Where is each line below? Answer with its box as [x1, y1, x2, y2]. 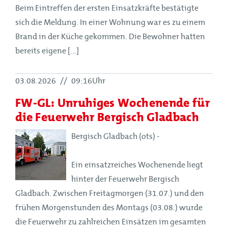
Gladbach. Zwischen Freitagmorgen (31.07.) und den [15, 188, 204, 198]
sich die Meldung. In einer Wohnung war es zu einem [15, 17, 205, 27]
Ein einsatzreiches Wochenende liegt [71, 160, 203, 169]
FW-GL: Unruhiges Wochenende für [15, 92, 210, 112]
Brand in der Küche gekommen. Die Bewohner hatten [15, 32, 205, 41]
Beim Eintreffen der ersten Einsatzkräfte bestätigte [15, 3, 198, 13]
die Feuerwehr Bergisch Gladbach [15, 106, 199, 127]
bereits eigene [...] [15, 46, 79, 55]
